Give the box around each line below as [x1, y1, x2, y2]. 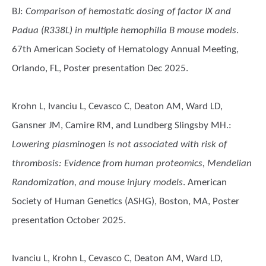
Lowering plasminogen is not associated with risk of [12, 140, 227, 150]
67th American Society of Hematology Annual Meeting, [12, 45, 239, 55]
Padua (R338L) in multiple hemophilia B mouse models [12, 26, 236, 36]
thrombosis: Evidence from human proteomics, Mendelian [12, 159, 252, 169]
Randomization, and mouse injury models [12, 178, 183, 188]
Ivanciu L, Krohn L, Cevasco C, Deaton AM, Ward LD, [12, 254, 223, 264]
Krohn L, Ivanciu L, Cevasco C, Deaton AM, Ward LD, [12, 102, 223, 112]
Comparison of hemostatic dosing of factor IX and [26, 7, 231, 17]
